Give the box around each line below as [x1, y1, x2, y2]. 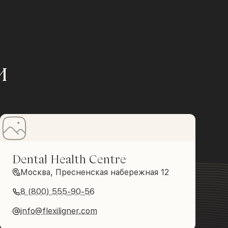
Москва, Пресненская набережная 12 [20, 167, 169, 177]
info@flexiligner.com [20, 206, 97, 216]
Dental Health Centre [12, 151, 126, 166]
